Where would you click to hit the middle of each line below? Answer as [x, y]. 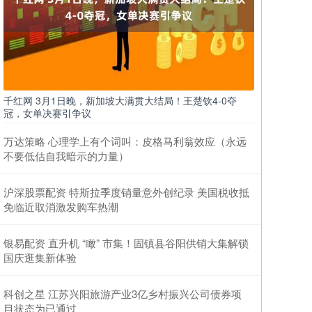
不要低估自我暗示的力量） [66, 156]
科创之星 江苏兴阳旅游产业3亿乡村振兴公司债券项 [123, 294]
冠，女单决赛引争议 [47, 113]
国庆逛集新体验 [40, 257]
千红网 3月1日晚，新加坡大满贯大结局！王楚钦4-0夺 [120, 100]
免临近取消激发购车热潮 [61, 206]
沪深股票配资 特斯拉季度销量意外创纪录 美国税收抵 [126, 192]
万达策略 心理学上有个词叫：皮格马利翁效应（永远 [125, 141]
